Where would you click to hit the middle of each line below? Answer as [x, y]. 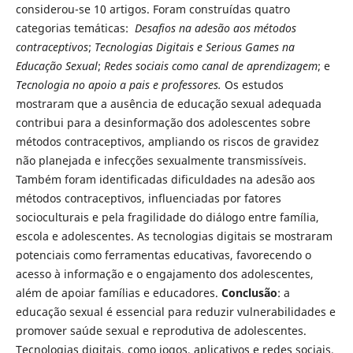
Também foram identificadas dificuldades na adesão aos [165, 179]
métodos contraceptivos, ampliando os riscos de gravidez [167, 141]
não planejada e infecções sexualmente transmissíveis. [161, 160]
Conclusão [249, 292]
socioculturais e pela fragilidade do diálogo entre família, [167, 217]
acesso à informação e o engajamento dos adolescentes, [164, 273]
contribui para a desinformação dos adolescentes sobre [163, 122]
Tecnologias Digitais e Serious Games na [193, 46]
